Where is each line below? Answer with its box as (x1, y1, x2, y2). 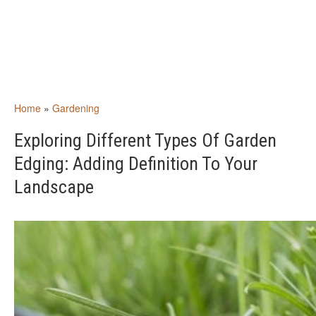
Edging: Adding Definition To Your (14, 153, 257, 174)
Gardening (52, 101, 99, 115)
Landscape (14, 176, 94, 197)
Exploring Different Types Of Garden (14, 130, 276, 151)
